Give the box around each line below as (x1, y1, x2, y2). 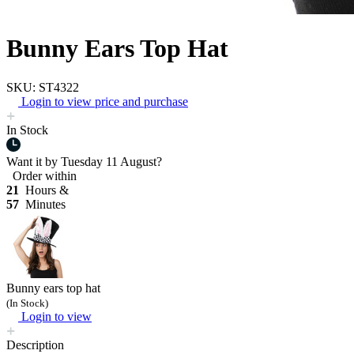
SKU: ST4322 (6, 80, 79, 94)
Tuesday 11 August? (61, 154, 162, 168)
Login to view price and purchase (21, 94, 188, 108)
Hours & (22, 183, 69, 197)
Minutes (22, 197, 66, 211)
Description (6, 337, 64, 352)
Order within (6, 168, 77, 183)
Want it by (6, 154, 61, 168)
